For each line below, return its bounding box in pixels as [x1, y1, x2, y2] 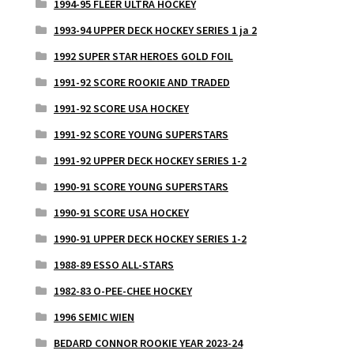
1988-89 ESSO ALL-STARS [53, 258, 174, 273]
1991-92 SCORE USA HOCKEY [53, 101, 189, 116]
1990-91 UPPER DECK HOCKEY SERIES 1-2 [53, 232, 247, 247]
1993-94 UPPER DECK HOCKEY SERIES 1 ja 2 [53, 23, 257, 38]
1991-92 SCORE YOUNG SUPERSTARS [53, 127, 228, 142]
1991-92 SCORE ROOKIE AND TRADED [53, 75, 230, 90]
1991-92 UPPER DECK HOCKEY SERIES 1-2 [53, 153, 247, 168]
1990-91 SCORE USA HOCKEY [53, 205, 189, 220]
